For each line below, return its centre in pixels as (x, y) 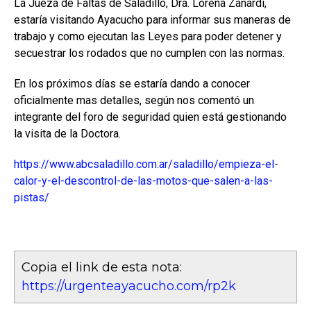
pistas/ (32, 197)
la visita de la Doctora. (67, 134)
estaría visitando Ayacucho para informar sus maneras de (152, 20)
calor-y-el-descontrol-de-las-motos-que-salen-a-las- (143, 181)
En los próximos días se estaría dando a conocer (132, 84)
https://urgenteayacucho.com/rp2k (129, 286)
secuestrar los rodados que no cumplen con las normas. (149, 53)
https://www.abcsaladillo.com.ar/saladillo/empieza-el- (146, 164)
